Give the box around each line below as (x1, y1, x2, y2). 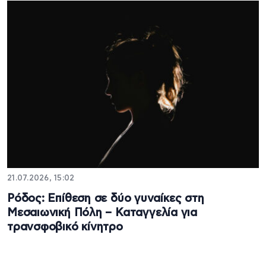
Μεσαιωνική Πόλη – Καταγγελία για (7, 207, 197, 218)
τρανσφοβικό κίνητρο (7, 221, 123, 233)
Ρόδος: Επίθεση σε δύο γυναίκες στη (7, 192, 204, 204)
